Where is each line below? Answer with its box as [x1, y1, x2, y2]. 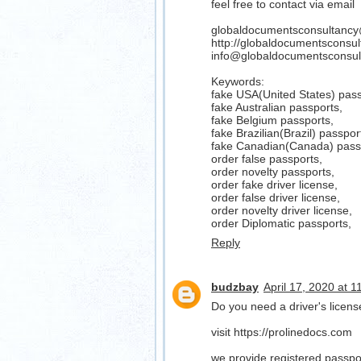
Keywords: [211, 75, 264, 89]
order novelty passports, [211, 165, 334, 179]
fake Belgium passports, [211, 114, 334, 127]
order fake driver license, [211, 178, 338, 192]
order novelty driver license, [211, 204, 352, 218]
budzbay [211, 280, 259, 293]
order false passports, [211, 152, 322, 166]
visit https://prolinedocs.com [211, 325, 352, 338]
